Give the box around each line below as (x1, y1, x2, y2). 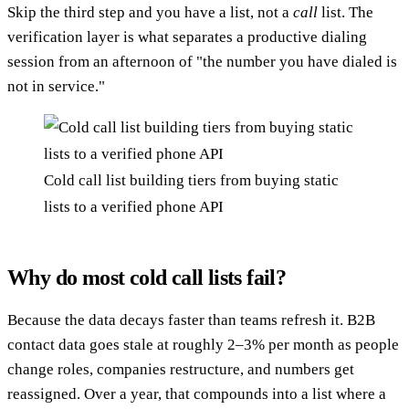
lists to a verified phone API (44, 197, 224, 215)
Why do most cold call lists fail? (7, 265, 287, 289)
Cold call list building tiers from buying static (44, 171, 339, 189)
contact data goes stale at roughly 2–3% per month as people (7, 335, 399, 353)
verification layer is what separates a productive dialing (7, 27, 367, 46)
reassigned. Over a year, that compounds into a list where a (7, 384, 386, 403)
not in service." (7, 77, 105, 95)
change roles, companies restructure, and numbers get (7, 360, 354, 378)
